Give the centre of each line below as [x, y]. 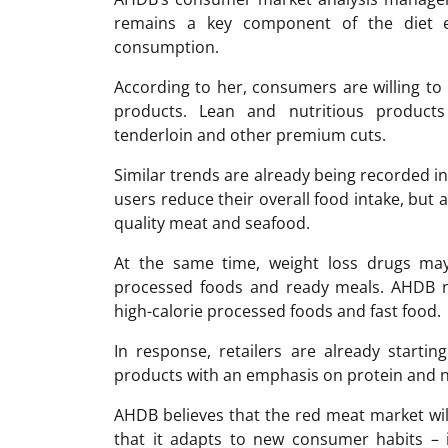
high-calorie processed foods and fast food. [277, 310]
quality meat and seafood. [212, 222]
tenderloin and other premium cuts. [250, 134]
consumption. [166, 46]
